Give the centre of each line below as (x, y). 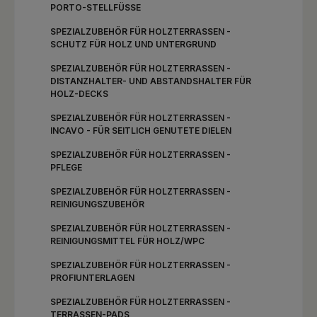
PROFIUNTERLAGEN (92, 278)
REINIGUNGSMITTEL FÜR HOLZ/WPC (127, 241)
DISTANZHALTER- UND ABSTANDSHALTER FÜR (151, 81)
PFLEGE (66, 167)
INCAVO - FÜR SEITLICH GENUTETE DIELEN (141, 131)
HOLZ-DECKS (79, 94)
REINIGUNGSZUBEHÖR (97, 204)
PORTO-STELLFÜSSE (93, 7)
